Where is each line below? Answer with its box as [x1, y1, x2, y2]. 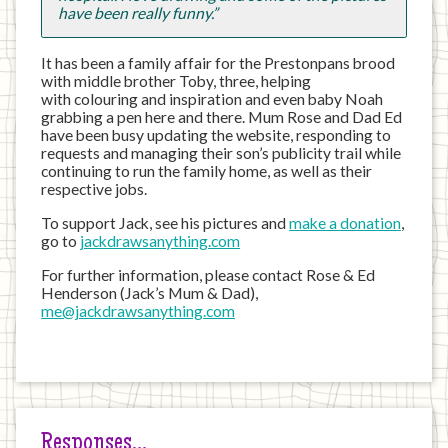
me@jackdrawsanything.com [41, 301, 236, 320]
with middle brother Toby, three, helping [41, 72, 312, 91]
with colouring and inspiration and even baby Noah [41, 90, 384, 109]
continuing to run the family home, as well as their [41, 162, 373, 181]
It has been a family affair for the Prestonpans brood [41, 54, 396, 73]
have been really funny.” [57, 3, 218, 22]
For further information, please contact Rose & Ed [41, 265, 376, 284]
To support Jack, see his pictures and [41, 213, 290, 232]
